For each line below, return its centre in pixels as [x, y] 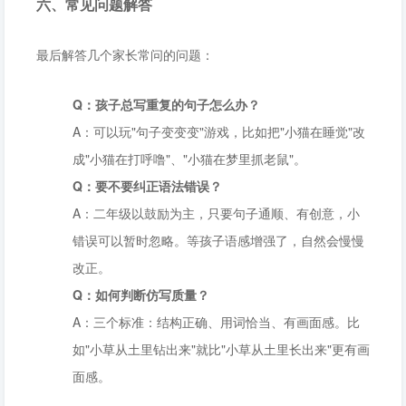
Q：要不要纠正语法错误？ [147, 186]
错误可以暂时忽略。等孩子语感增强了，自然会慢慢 [218, 240]
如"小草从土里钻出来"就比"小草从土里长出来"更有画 [221, 349]
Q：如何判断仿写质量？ [141, 295]
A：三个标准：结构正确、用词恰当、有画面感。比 [216, 322]
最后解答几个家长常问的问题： [125, 54]
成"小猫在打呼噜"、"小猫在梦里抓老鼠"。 [189, 159]
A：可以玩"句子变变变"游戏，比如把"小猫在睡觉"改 [219, 131]
